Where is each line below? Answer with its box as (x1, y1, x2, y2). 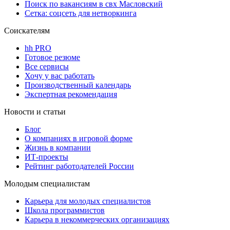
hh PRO (25, 44, 51, 53)
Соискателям (4, 26, 50, 35)
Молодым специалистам (4, 179, 90, 188)
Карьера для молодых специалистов (25, 197, 151, 206)
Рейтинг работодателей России (25, 162, 134, 171)
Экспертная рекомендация (25, 90, 117, 99)
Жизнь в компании (25, 143, 91, 152)
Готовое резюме (25, 53, 80, 62)
